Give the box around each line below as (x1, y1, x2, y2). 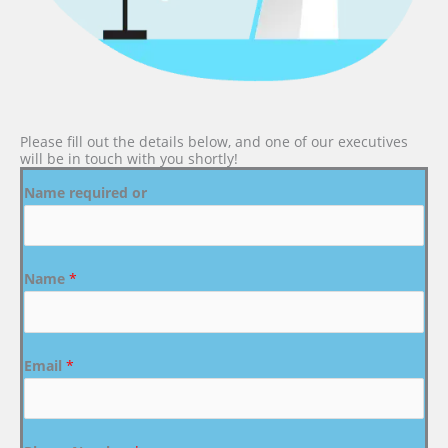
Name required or (24, 182, 147, 202)
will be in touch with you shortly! (20, 148, 238, 168)
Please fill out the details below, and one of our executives (20, 131, 408, 151)
